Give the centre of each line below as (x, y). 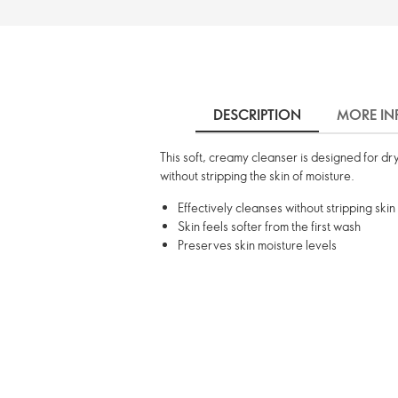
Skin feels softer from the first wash (269, 226)
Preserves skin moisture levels (257, 245)
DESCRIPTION (257, 115)
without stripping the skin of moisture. (257, 175)
